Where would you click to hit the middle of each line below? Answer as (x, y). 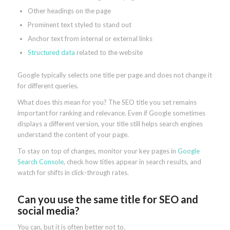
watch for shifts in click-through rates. (73, 172)
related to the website (109, 52)
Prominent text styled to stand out (79, 24)
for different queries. (48, 85)
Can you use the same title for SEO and (108, 199)
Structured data (51, 52)
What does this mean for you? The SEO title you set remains (107, 102)
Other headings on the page (69, 11)
